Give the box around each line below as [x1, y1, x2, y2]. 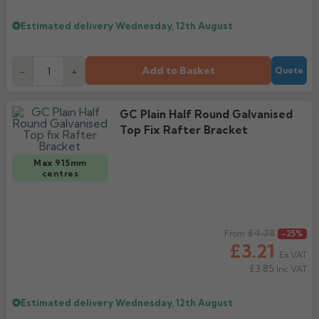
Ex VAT [279, 249, 307, 260]
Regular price [11, 227, 80, 241]
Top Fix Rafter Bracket [119, 123, 248, 137]
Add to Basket [142, 64, 215, 77]
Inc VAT [274, 263, 307, 274]
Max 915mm [33, 157, 87, 168]
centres [41, 168, 78, 179]
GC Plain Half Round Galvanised [119, 108, 293, 121]
